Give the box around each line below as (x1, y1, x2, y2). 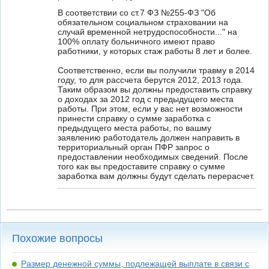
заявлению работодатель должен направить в (58, 133, 240, 142)
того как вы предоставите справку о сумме (58, 162, 225, 171)
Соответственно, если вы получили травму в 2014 (58, 65, 255, 75)
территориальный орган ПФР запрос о (58, 142, 210, 152)
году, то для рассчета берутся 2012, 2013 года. (58, 75, 243, 85)
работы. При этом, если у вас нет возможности (58, 104, 243, 113)
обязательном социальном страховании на (58, 17, 228, 27)
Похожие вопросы (12, 232, 103, 244)
